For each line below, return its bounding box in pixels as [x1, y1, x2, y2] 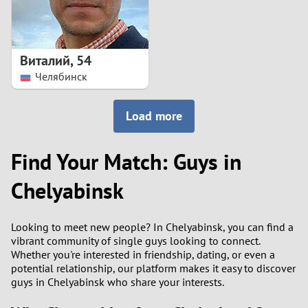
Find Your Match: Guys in [11, 147, 241, 177]
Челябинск [34, 69, 87, 83]
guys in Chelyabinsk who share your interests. [11, 274, 224, 289]
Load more [132, 108, 182, 124]
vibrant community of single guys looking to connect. [11, 233, 260, 247]
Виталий [20, 52, 70, 69]
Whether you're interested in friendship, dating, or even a [11, 247, 275, 261]
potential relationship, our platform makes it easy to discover [11, 261, 296, 275]
